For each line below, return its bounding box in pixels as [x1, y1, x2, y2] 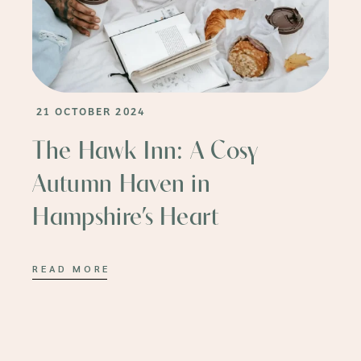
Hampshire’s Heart [32, 205, 219, 231]
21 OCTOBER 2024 [36, 102, 146, 118]
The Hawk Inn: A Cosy [32, 139, 259, 165]
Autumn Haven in [32, 172, 211, 198]
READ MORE [32, 261, 110, 275]
